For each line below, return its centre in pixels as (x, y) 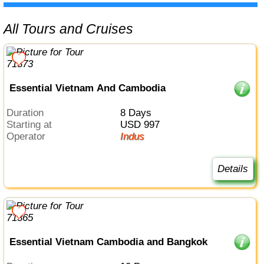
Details (232, 169)
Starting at (33, 125)
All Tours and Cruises (73, 29)
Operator (30, 137)
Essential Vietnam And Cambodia (87, 88)
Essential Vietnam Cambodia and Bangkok (108, 242)
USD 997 (143, 125)
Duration (29, 113)
